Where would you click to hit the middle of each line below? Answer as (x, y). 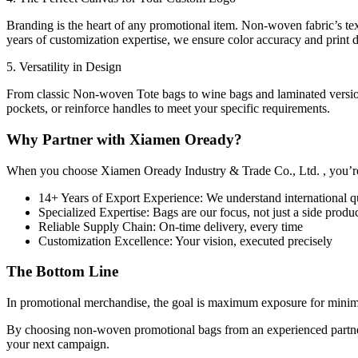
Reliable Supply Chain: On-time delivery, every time (171, 226)
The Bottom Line (62, 272)
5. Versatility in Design (64, 67)
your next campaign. (58, 344)
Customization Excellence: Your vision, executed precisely (185, 241)
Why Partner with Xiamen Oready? (124, 139)
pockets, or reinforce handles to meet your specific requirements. (168, 109)
